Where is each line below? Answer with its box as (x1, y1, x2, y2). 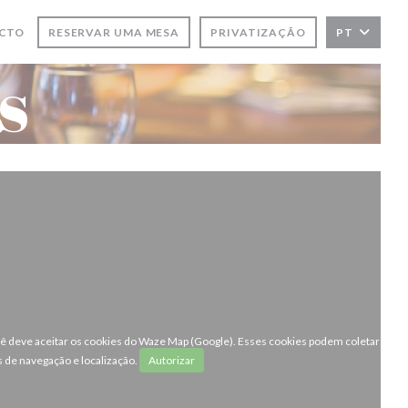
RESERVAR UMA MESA (47, 25, 180, 39)
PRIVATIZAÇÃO (210, 25, 306, 39)
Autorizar (148, 353, 195, 367)
